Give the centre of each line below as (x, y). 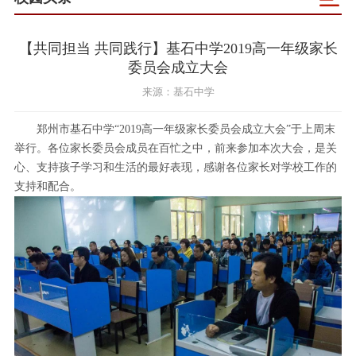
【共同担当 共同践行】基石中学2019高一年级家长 (178, 48)
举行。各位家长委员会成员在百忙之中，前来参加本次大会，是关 (175, 148)
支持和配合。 (47, 186)
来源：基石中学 (178, 92)
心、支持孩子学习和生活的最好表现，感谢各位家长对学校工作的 (175, 167)
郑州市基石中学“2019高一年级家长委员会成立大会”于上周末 (174, 129)
